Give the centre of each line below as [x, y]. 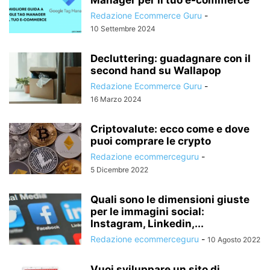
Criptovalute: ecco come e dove [170, 129]
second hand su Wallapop [156, 70]
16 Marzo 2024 [116, 99]
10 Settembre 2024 [123, 28]
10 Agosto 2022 [234, 239]
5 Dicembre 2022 [119, 169]
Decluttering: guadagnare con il [171, 58]
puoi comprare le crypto [151, 141]
